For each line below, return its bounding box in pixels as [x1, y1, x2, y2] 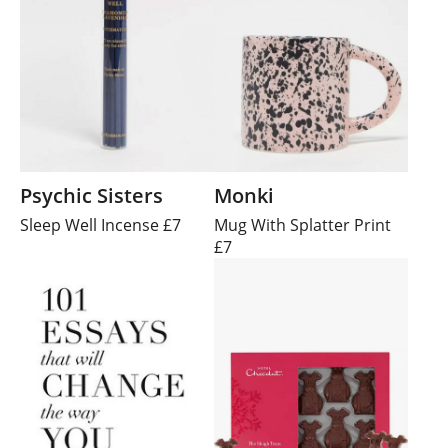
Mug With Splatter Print [214, 214, 391, 237]
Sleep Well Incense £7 [20, 214, 181, 237]
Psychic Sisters [20, 182, 163, 210]
